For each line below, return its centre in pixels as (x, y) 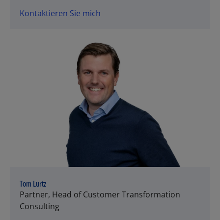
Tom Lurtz (33, 183)
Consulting (40, 206)
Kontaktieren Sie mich (60, 13)
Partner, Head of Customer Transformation (100, 194)
